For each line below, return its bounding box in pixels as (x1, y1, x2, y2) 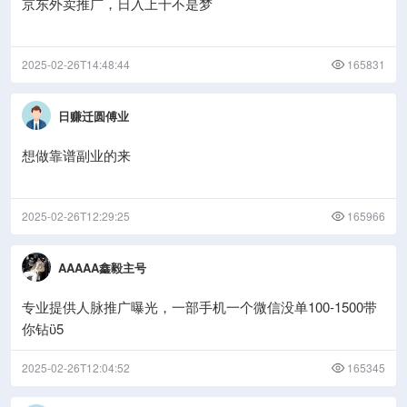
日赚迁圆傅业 (58, 106, 129, 124)
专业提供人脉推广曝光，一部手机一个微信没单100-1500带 (22, 297, 377, 316)
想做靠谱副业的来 (22, 145, 131, 164)
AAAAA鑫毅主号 (58, 258, 146, 276)
